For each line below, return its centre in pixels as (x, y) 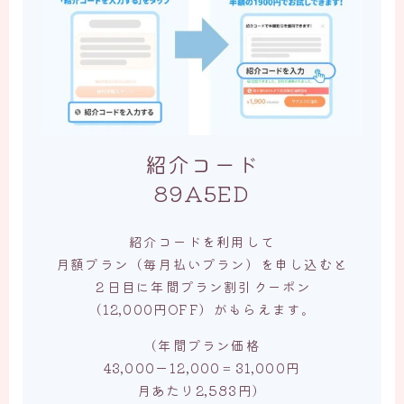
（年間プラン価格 (202, 344)
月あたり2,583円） (202, 390)
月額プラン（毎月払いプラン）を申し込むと (202, 263)
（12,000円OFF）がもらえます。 (202, 308)
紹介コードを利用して (202, 241)
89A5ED (202, 192)
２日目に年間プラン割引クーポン (202, 286)
